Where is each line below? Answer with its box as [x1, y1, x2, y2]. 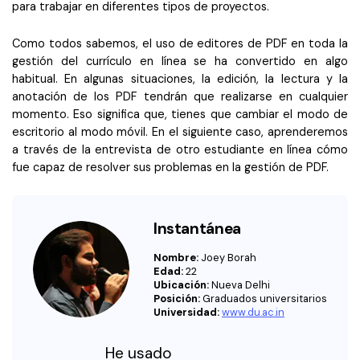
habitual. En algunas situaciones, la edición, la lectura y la [12, 72, 348, 87]
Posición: [153, 292, 202, 306]
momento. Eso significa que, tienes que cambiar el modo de [12, 107, 348, 122]
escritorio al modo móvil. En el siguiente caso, [12, 125, 268, 140]
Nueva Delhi [211, 278, 270, 292]
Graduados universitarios [202, 292, 327, 306]
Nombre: [153, 251, 201, 265]
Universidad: [153, 305, 222, 320]
